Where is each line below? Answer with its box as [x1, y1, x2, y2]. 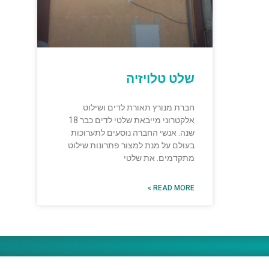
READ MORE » [153, 184, 195, 193]
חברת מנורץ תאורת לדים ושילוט [83, 103, 195, 113]
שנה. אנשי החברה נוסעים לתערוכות [71, 128, 195, 138]
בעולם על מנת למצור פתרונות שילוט [68, 141, 195, 151]
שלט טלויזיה [126, 71, 195, 86]
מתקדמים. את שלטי [124, 153, 195, 163]
